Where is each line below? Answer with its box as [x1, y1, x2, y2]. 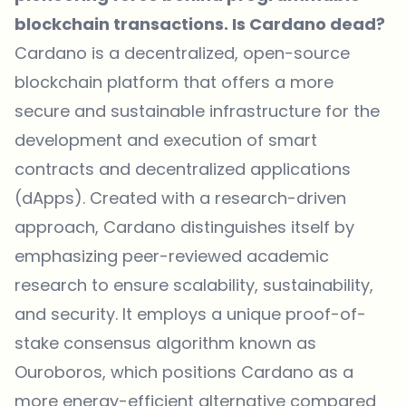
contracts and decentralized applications [14, 158, 351, 181]
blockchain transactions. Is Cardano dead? [14, 13, 385, 36]
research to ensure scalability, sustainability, [14, 274, 373, 297]
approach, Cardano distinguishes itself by [14, 216, 354, 239]
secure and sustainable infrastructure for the [14, 100, 380, 123]
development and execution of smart [14, 129, 317, 152]
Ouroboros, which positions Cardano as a [14, 361, 353, 384]
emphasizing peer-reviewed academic [14, 245, 329, 268]
